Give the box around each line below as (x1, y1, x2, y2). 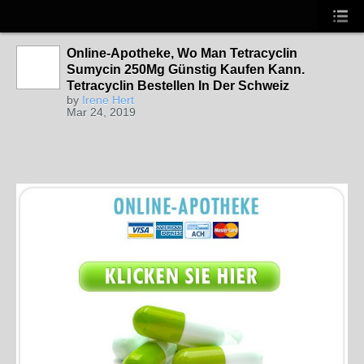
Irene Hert (82, 93, 134, 106)
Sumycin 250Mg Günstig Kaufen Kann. (67, 63, 305, 76)
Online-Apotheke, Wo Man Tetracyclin (67, 46, 297, 60)
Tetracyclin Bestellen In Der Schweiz (67, 79, 289, 93)
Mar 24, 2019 (67, 106, 136, 119)
